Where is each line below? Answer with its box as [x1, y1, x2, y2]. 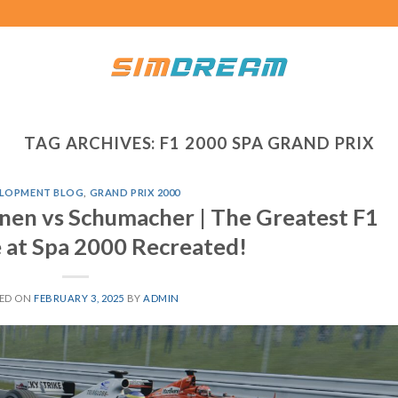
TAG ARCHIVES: [24, 133, 161, 153]
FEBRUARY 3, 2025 [34, 291, 124, 304]
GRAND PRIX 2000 [89, 187, 180, 199]
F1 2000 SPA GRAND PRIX [160, 133, 374, 153]
